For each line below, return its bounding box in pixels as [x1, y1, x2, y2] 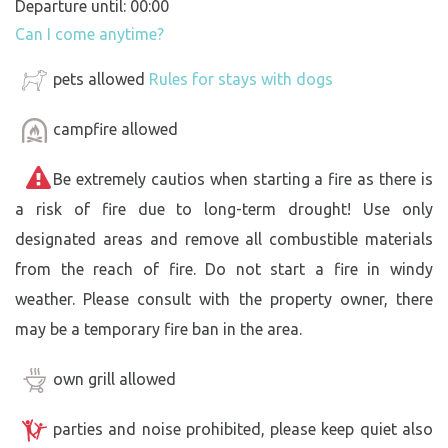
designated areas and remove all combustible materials [15, 229, 433, 248]
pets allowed [53, 69, 149, 88]
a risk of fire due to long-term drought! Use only [15, 199, 433, 218]
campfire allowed [53, 119, 178, 138]
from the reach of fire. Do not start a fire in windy [15, 259, 433, 278]
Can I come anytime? [15, 24, 164, 43]
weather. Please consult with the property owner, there [15, 289, 433, 308]
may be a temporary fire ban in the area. [15, 319, 302, 338]
